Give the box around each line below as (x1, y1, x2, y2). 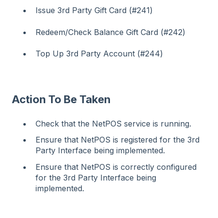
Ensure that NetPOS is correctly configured (36, 162, 197, 172)
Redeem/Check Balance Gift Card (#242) (36, 27, 185, 37)
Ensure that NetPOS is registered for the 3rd (36, 135, 200, 145)
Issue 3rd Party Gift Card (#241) (36, 5, 153, 16)
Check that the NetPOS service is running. (36, 119, 191, 129)
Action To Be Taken (12, 92, 110, 106)
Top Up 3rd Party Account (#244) (36, 49, 163, 59)
